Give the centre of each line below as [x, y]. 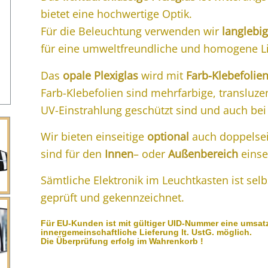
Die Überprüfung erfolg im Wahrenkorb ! [122, 241]
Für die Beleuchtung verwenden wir [132, 31]
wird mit [164, 75]
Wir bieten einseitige [94, 136]
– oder [151, 153]
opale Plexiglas [102, 75]
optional [168, 136]
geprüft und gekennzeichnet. [113, 198]
